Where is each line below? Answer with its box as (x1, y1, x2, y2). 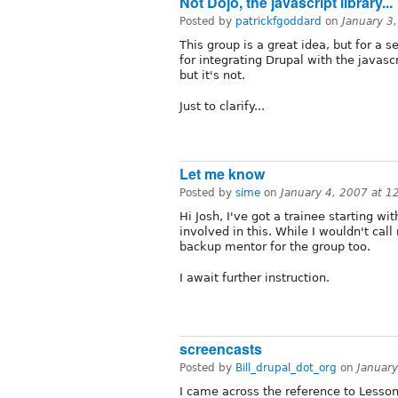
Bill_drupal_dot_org (235, 362, 337, 375)
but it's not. (179, 68, 245, 82)
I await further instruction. (179, 270, 330, 284)
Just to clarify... (179, 99, 265, 113)
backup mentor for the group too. (179, 239, 370, 253)
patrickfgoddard (235, 14, 322, 28)
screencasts (179, 338, 262, 360)
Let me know (179, 163, 265, 184)
